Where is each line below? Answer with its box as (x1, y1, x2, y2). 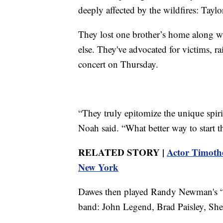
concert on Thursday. (78, 57, 158, 70)
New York (78, 160, 118, 174)
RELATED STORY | (78, 145, 167, 159)
